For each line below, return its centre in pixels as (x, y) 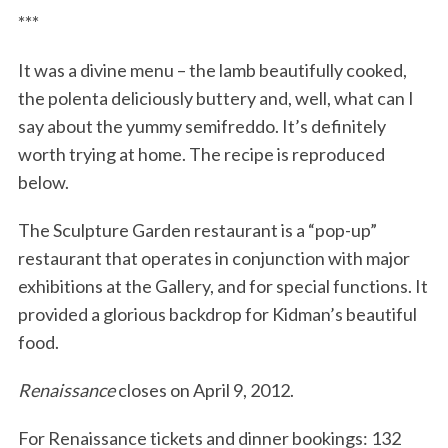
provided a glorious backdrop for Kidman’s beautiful (217, 314)
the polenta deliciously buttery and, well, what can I (215, 98)
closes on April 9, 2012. (204, 390)
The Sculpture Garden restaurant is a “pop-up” (197, 230)
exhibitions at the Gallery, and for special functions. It (222, 286)
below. (43, 182)
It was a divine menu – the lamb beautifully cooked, (212, 70)
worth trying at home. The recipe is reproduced (201, 154)
